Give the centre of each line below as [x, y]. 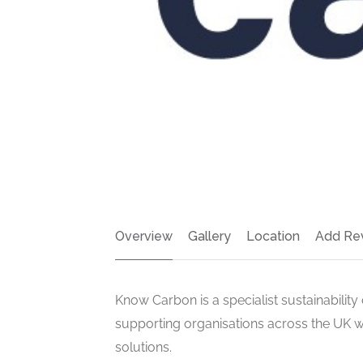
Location [273, 236]
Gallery [209, 236]
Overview [144, 236]
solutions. [143, 347]
